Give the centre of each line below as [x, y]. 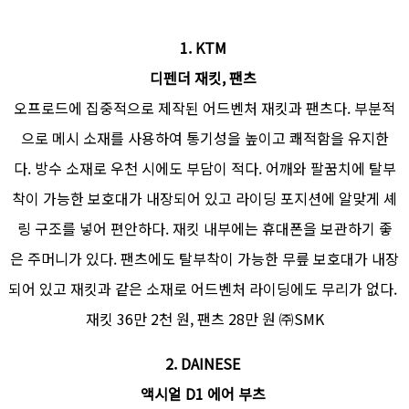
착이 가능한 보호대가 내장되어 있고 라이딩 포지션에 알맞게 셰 [204, 198]
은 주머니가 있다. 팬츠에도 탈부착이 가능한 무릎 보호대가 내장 [204, 258]
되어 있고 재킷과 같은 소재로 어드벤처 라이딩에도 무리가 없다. [204, 288]
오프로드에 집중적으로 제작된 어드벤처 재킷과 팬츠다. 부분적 [204, 107]
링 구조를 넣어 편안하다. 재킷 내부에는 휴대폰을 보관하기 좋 [204, 228]
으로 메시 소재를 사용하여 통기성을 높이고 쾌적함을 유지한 [204, 137]
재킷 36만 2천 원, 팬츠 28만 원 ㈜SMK [204, 318]
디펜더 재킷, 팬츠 [204, 77]
